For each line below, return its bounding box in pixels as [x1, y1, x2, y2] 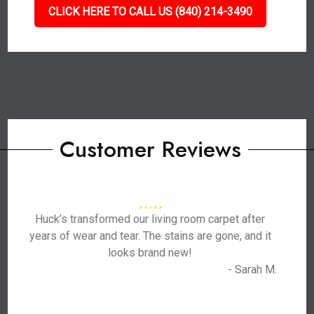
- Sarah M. [227, 263, 277, 276]
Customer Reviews [59, 133, 241, 165]
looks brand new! [108, 246, 193, 259]
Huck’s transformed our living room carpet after [35, 212, 266, 226]
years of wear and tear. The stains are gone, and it [29, 229, 271, 243]
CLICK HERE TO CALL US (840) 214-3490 [48, 5, 252, 18]
